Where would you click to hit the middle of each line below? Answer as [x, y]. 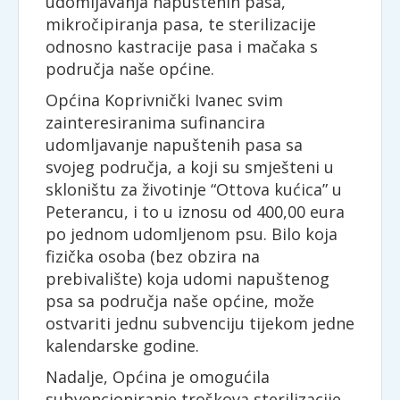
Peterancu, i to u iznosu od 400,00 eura [195, 212]
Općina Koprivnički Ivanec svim [164, 100]
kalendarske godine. [122, 346]
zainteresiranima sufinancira [155, 122]
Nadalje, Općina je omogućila [158, 377]
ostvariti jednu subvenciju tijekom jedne [200, 323]
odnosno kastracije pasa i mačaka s [182, 46]
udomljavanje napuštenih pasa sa [174, 145]
